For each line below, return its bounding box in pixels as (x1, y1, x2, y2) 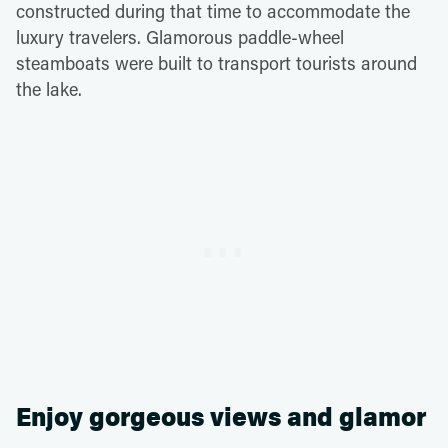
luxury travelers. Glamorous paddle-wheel (16, 25, 344, 50)
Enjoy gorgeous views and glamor (16, 402, 426, 434)
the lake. (16, 77, 82, 102)
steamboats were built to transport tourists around (16, 51, 417, 76)
